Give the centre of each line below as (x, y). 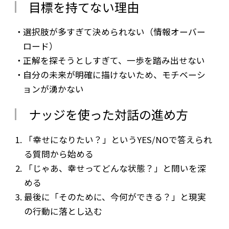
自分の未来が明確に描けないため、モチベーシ (114, 75)
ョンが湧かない (54, 89)
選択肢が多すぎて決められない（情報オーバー (114, 32)
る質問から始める (59, 154)
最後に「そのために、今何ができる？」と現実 (115, 197)
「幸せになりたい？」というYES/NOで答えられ (118, 140)
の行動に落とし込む (63, 211)
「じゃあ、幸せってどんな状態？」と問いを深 (115, 168)
